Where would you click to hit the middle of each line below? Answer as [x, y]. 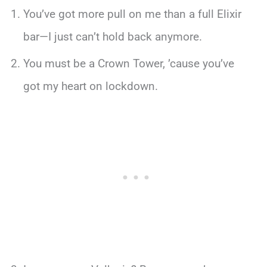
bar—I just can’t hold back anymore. [112, 36]
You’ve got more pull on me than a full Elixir [132, 14]
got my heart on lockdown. [90, 86]
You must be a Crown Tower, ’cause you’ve [128, 64]
